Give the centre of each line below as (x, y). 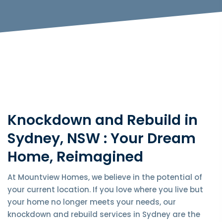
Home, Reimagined (75, 157)
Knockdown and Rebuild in (103, 120)
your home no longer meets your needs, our (92, 202)
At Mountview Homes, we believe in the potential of (105, 177)
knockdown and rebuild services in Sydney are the (104, 214)
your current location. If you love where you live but (105, 190)
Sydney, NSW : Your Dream (102, 138)
